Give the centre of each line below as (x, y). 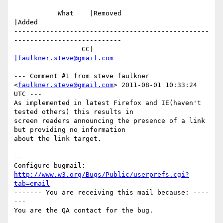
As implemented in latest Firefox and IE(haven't (108, 103)
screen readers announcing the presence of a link (110, 121)
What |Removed (36, 13)
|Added (26, 22)
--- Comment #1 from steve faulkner (82, 76)
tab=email (32, 184)
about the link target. (58, 139)
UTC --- (28, 94)
